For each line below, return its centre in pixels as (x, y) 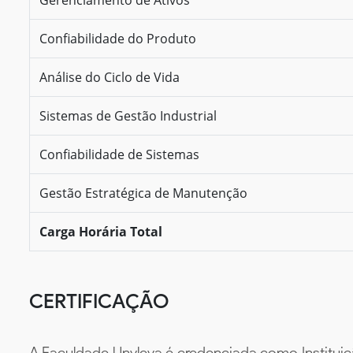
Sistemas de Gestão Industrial (128, 115)
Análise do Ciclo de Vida (110, 77)
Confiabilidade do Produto (118, 38)
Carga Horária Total (101, 231)
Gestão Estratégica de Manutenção (143, 193)
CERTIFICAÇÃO (99, 301)
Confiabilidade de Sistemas (119, 154)
